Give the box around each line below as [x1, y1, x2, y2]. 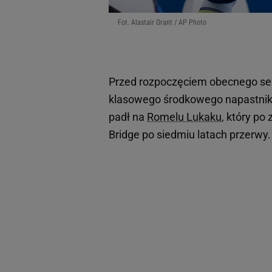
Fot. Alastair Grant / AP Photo [118, 18, 206, 27]
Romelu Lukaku [147, 110, 222, 124]
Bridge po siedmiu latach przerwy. [109, 128, 271, 141]
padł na [109, 110, 147, 124]
